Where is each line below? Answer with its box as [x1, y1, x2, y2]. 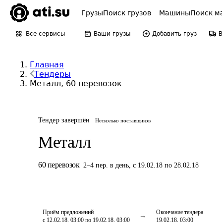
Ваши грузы [94, 30, 130, 37]
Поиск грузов [103, 9, 151, 17]
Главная [30, 60, 64, 69]
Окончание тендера [156, 209, 203, 216]
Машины [159, 9, 190, 17]
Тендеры [34, 69, 71, 79]
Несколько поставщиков [95, 117, 151, 123]
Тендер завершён [38, 116, 90, 124]
